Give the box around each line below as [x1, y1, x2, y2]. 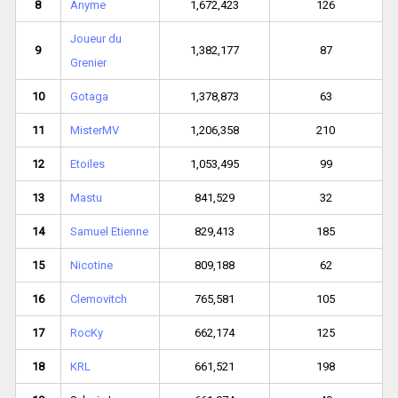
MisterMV [69, 123, 119, 138]
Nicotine [69, 259, 113, 273]
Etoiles [69, 157, 105, 171]
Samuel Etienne [69, 225, 148, 239]
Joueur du [69, 32, 122, 46]
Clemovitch [69, 292, 127, 306]
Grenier [69, 56, 107, 70]
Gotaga [69, 90, 108, 104]
